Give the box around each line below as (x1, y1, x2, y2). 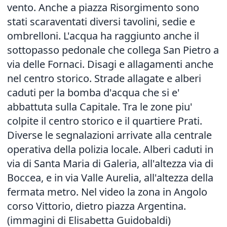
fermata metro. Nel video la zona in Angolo (7, 185, 207, 199)
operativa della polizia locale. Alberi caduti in (7, 142, 213, 156)
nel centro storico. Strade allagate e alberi (7, 71, 201, 85)
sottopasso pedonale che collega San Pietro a (7, 43, 219, 57)
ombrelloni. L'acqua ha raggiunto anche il (7, 29, 199, 43)
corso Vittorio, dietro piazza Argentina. (7, 199, 186, 213)
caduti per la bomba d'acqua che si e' (7, 86, 180, 99)
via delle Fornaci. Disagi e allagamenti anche (7, 57, 213, 71)
